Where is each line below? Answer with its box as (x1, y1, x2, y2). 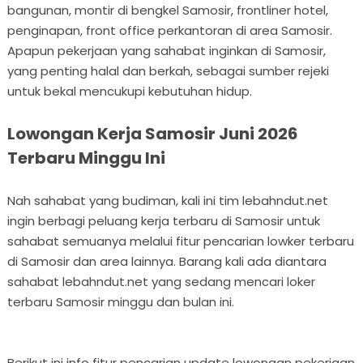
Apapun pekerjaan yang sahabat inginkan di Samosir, (6, 41, 326, 59)
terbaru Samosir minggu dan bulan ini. (6, 293, 234, 310)
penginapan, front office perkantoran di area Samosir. (6, 21, 332, 39)
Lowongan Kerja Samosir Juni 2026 (6, 122, 298, 145)
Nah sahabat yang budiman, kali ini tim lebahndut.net (6, 191, 328, 209)
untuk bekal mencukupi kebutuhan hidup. (6, 82, 252, 100)
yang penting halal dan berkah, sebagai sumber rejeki (6, 62, 329, 79)
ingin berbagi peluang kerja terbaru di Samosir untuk (6, 211, 320, 229)
